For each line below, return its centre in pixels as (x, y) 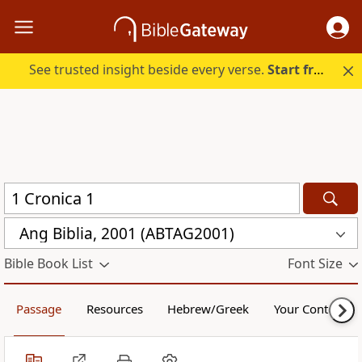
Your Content (309, 309)
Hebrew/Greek (208, 309)
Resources (114, 309)
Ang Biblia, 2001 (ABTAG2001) (127, 233)
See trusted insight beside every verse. (149, 70)
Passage (39, 309)
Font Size (315, 264)
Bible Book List (48, 264)
